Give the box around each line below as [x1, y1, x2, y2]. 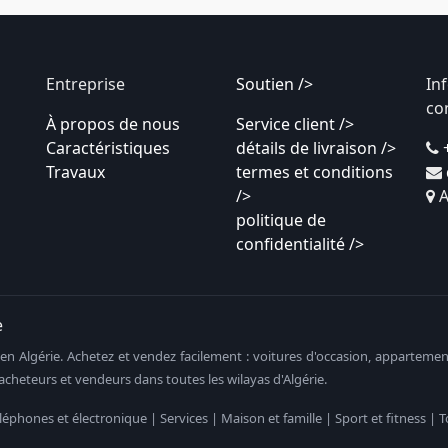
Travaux [46, 160, 105, 183]
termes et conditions [236, 160, 393, 183]
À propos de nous [46, 112, 180, 135]
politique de [236, 208, 326, 231]
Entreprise [46, 72, 125, 95]
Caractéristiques [46, 136, 170, 159]
